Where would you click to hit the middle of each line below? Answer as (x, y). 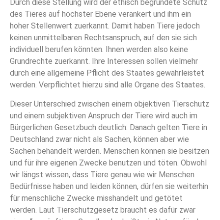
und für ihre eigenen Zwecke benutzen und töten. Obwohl (108, 163)
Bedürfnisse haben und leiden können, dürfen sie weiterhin (109, 186)
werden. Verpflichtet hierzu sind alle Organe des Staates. (108, 85)
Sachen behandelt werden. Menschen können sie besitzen (110, 151)
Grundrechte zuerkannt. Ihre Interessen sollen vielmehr (104, 61)
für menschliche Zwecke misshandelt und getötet (96, 198)
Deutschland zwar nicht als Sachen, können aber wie (99, 139)
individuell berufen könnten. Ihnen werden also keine (99, 50)
